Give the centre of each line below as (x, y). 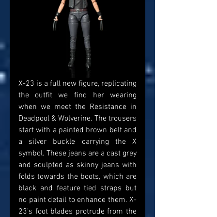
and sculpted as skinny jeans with (77, 165)
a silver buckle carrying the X (77, 142)
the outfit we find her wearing (77, 96)
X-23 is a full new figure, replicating (77, 84)
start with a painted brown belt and (77, 131)
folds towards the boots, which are (77, 177)
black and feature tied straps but (77, 189)
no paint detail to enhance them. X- (77, 200)
